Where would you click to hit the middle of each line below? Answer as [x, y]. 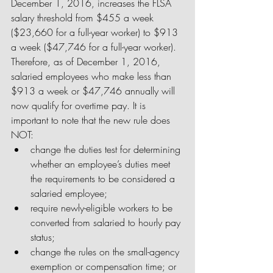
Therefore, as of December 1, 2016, [87, 62]
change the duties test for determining [107, 149]
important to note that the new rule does [92, 120]
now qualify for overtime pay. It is [80, 105]
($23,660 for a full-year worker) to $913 [96, 32]
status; [46, 237]
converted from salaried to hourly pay [107, 222]
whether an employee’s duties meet [102, 164]
